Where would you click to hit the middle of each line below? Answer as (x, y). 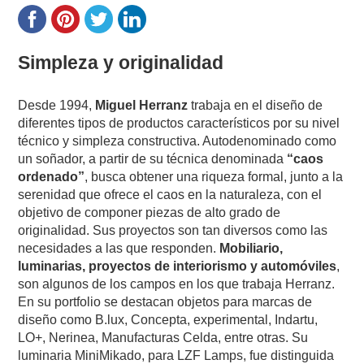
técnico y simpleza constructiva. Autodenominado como (178, 141)
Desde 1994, (57, 105)
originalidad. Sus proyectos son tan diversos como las (173, 230)
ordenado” (52, 176)
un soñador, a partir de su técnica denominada (153, 158)
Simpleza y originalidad (121, 62)
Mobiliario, (250, 248)
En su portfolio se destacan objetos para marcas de (165, 301)
